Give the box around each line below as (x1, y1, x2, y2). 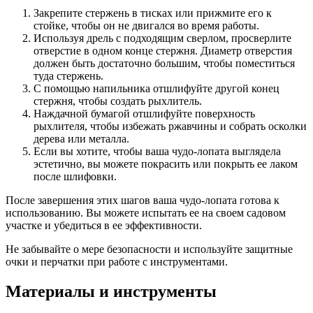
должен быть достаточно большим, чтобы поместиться (34, 57, 295, 69)
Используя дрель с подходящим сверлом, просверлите (34, 31, 291, 44)
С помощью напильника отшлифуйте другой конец (34, 82, 279, 94)
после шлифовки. (34, 170, 117, 182)
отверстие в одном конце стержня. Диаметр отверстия (34, 44, 292, 57)
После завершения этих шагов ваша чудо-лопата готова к (6, 194, 279, 206)
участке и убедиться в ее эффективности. (6, 219, 202, 231)
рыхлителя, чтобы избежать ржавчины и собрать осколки (34, 119, 307, 132)
